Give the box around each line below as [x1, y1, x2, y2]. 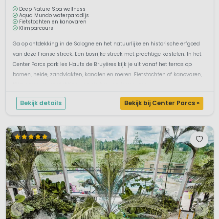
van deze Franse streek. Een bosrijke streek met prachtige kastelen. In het [12, 50, 201, 58]
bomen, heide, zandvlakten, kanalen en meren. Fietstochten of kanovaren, [12, 71, 202, 79]
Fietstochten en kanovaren [19, 19, 87, 25]
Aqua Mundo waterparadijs [19, 12, 89, 19]
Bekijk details [20, 99, 62, 108]
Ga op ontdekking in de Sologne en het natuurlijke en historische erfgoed [12, 40, 200, 48]
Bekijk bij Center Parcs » [124, 99, 199, 108]
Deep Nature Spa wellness [19, 6, 86, 13]
